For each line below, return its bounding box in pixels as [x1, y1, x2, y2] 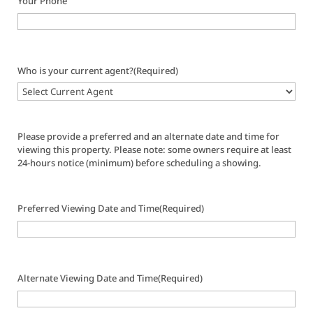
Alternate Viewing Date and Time [17, 272, 159, 284]
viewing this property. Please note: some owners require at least [17, 143, 292, 156]
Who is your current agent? [17, 64, 134, 77]
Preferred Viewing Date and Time [17, 202, 160, 214]
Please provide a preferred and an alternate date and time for [17, 130, 280, 143]
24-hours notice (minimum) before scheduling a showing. [17, 156, 262, 169]
